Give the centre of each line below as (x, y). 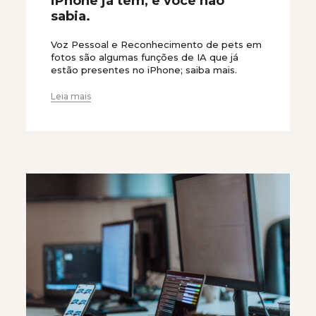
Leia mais (71, 96)
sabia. (71, 16)
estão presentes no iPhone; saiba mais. (144, 70)
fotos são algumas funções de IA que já (145, 57)
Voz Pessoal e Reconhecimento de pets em (156, 44)
